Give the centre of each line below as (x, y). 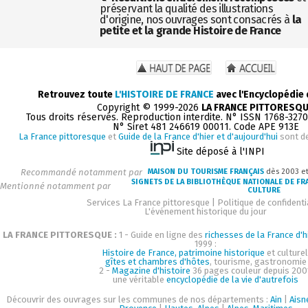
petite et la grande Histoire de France (190, 30)
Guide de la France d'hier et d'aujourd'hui (198, 136)
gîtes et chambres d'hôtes (157, 261)
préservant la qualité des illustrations (187, 8)
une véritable (140, 279)
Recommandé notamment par (82, 172)
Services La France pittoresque (148, 202)
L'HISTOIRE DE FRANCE (164, 94)
